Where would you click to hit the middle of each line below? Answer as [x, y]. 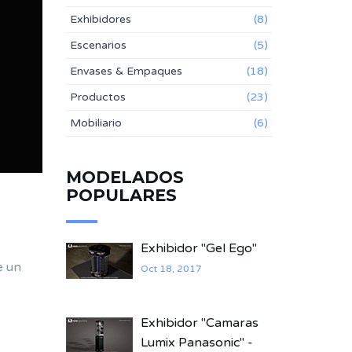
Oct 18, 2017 [171, 269]
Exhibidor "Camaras [199, 323]
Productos [97, 97]
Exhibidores [100, 19]
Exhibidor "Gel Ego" [198, 248]
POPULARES [121, 195]
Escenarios [98, 45]
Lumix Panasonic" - [196, 343]
